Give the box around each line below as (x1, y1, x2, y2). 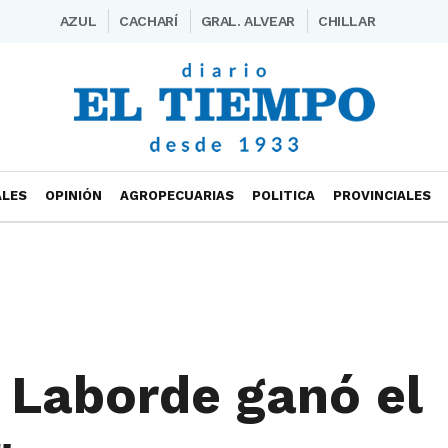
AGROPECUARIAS (120, 188, 234, 203)
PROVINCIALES (333, 188, 431, 203)
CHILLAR (317, 13, 376, 29)
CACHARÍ (119, 13, 178, 29)
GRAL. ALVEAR (200, 13, 295, 29)
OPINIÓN (45, 188, 102, 203)
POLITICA (252, 188, 315, 203)
